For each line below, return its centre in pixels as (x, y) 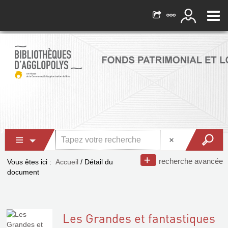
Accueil (67, 162)
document (23, 172)
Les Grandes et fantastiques (139, 218)
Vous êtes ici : (29, 162)
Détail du (99, 162)
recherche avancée (191, 161)
